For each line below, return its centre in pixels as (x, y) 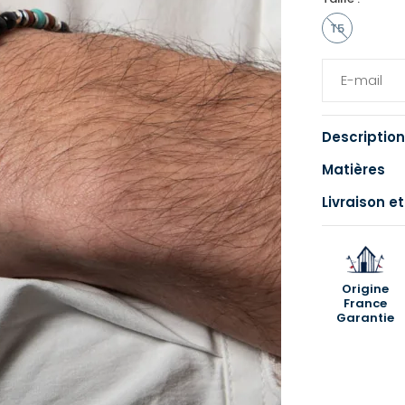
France (365, 303)
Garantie (365, 317)
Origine (365, 288)
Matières (353, 170)
